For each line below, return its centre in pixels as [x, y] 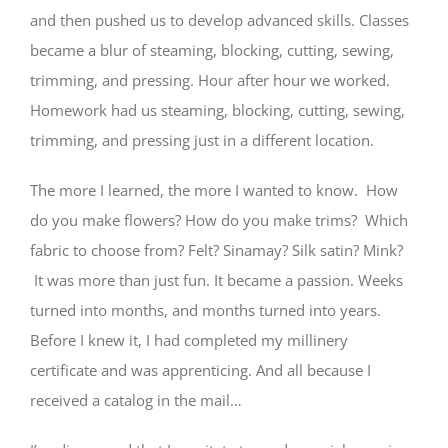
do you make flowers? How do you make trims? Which [219, 219]
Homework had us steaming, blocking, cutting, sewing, [217, 109]
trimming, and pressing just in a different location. [202, 139]
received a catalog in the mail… [136, 399]
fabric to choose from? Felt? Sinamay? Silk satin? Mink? [216, 249]
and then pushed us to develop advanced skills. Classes [219, 19]
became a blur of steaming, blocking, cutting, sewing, [212, 49]
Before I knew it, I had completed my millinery [189, 339]
